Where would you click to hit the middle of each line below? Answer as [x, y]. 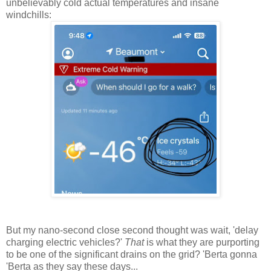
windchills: [29, 15]
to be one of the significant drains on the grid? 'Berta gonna [132, 254]
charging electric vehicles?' [65, 242]
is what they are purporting [202, 242]
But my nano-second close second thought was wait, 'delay [132, 230]
